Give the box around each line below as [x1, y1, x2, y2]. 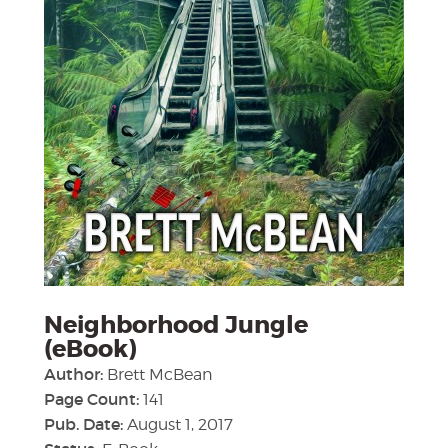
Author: [44, 364, 107, 384]
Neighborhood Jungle [44, 310, 308, 341]
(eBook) [44, 334, 137, 365]
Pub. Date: [44, 414, 127, 434]
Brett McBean [107, 365, 213, 384]
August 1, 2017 [127, 415, 233, 434]
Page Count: [44, 389, 143, 409]
